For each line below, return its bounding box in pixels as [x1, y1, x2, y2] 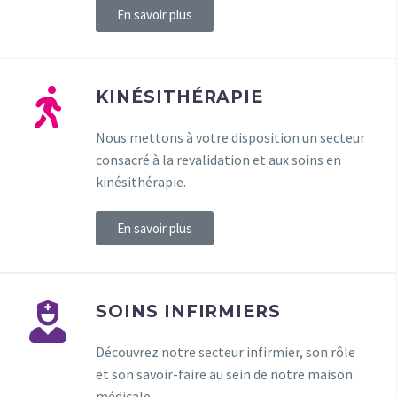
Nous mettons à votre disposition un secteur [96, 128, 365, 146]
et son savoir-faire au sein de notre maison [96, 364, 353, 383]
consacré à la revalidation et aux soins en [96, 150, 341, 168]
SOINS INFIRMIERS [96, 300, 282, 322]
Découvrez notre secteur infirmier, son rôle [96, 342, 355, 361]
